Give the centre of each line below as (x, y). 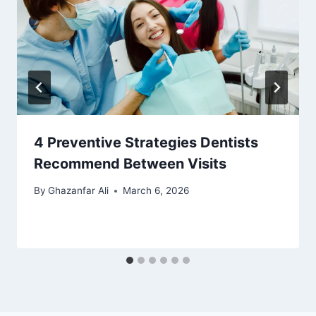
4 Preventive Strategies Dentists (146, 142)
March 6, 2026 (156, 191)
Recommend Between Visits (130, 163)
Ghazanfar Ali (79, 191)
